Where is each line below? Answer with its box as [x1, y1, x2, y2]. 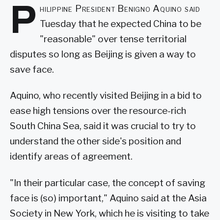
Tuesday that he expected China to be [40, 18, 202, 29]
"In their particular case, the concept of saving [10, 177, 205, 189]
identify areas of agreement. [10, 151, 133, 163]
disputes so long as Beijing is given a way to [10, 48, 196, 60]
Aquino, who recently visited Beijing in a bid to [10, 90, 202, 102]
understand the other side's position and [10, 136, 181, 147]
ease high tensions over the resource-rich [10, 105, 186, 117]
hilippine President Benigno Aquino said [40, 2, 200, 14]
